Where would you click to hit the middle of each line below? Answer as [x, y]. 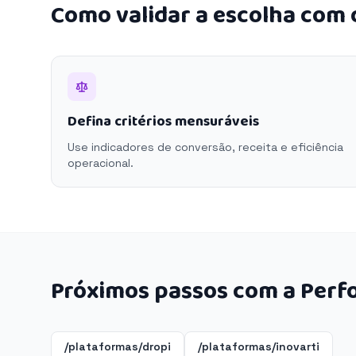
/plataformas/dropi [118, 346]
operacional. [101, 163]
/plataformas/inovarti [259, 346]
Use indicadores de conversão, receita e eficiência [205, 147]
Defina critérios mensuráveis [163, 122]
